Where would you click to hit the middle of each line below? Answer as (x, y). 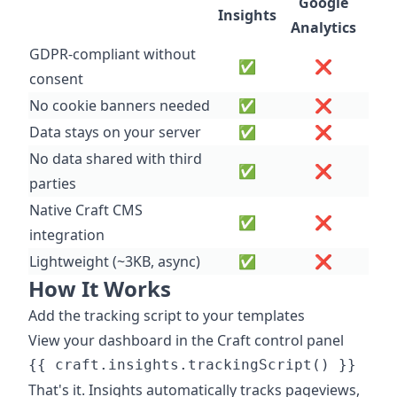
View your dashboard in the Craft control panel (186, 341)
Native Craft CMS (86, 210)
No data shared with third (116, 159)
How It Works (100, 289)
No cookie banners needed (120, 106)
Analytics (323, 28)
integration (67, 235)
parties (53, 184)
